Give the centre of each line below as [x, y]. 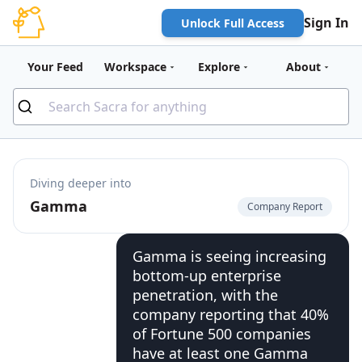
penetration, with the [205, 295]
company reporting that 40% [231, 314]
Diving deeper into [80, 183]
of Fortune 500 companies [222, 334]
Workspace [135, 67]
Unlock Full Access [233, 23]
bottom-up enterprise [207, 276]
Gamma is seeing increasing [229, 256]
